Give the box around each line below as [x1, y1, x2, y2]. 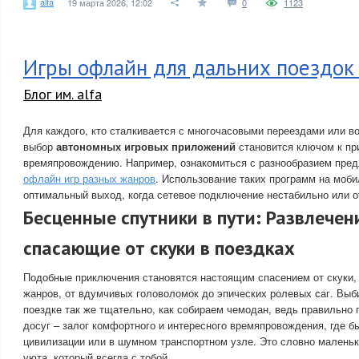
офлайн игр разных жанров [23, 171, 155, 186]
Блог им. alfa [23, 85, 102, 103]
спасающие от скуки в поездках [23, 236, 295, 260]
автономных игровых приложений [56, 139, 236, 154]
